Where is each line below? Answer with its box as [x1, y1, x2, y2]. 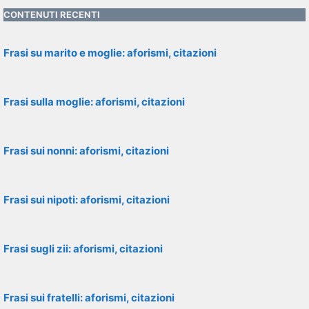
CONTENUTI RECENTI [3, 9, 100, 20]
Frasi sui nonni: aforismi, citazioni [3, 144, 169, 157]
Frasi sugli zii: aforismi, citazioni [3, 242, 163, 255]
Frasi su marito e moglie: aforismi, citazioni [3, 46, 217, 59]
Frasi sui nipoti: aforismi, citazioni [3, 193, 170, 206]
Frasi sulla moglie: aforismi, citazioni [3, 95, 185, 108]
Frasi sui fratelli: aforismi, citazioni [3, 291, 175, 304]
